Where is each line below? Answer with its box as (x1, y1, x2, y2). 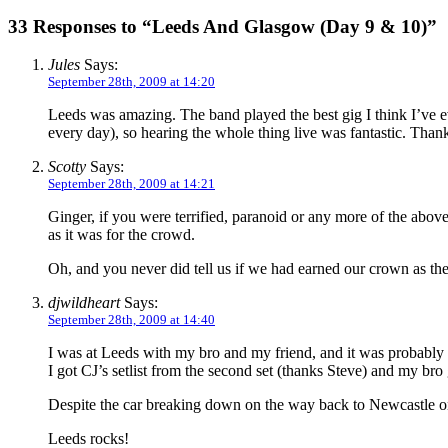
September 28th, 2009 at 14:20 (48, 74, 215, 90)
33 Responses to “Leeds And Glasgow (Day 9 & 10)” (8, 15, 437, 37)
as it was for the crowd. (48, 226, 195, 244)
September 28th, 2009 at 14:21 (48, 176, 215, 192)
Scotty (48, 158, 86, 176)
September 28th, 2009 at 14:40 (48, 312, 215, 328)
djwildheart (48, 294, 120, 312)
